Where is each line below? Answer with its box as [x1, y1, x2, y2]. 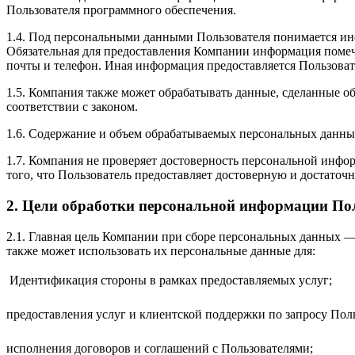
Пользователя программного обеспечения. [6, 3, 236, 17]
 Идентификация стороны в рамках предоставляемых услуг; [6, 273, 332, 287]
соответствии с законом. [6, 100, 138, 114]
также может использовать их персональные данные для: [6, 243, 315, 258]
